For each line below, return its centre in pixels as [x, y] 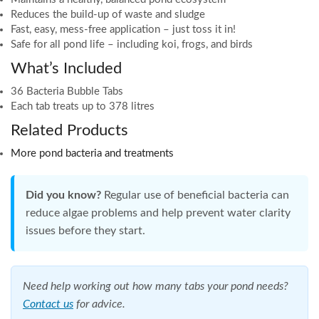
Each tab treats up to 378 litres [83, 107]
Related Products [69, 131]
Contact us [48, 304]
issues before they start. [85, 231]
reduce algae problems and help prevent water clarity [158, 213]
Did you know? [63, 195]
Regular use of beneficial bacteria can [195, 195]
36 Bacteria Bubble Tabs [67, 92]
